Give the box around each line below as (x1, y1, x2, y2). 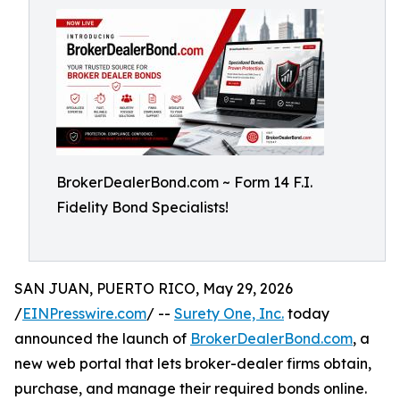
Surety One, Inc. (174, 304, 284, 322)
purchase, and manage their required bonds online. (14, 379, 367, 397)
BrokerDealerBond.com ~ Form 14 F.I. (56, 173, 312, 191)
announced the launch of (14, 329, 190, 347)
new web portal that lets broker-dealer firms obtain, (14, 354, 371, 372)
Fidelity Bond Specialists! (56, 198, 229, 216)
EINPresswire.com (22, 304, 146, 322)
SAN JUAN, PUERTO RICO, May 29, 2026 (14, 279, 293, 297)
